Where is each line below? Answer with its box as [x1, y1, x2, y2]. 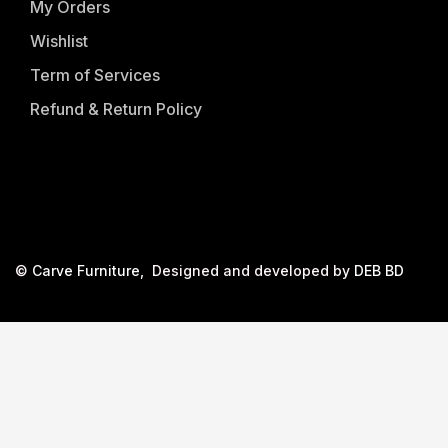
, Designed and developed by [140, 261, 354, 279]
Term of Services [30, 65, 160, 86]
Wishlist [30, 31, 88, 52]
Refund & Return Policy [30, 99, 202, 120]
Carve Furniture [32, 261, 140, 279]
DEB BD [354, 261, 404, 279]
